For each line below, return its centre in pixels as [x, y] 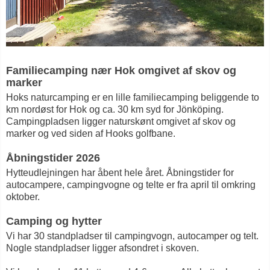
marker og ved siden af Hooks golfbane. [91, 134]
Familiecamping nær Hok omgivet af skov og [121, 71]
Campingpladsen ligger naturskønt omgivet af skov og [121, 122]
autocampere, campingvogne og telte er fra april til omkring [131, 185]
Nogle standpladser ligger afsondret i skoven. [102, 248]
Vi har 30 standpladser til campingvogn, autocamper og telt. [132, 236]
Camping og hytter [54, 221]
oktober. [23, 197]
